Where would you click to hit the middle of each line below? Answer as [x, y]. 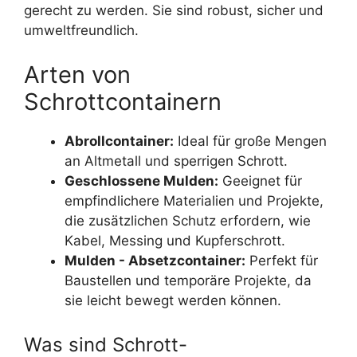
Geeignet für [260, 180]
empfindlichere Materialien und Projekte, [194, 200]
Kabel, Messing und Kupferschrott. [175, 240]
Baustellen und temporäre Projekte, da [188, 280]
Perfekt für [282, 260]
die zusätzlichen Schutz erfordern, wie [188, 220]
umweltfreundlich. [81, 31]
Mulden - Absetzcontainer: [155, 260]
